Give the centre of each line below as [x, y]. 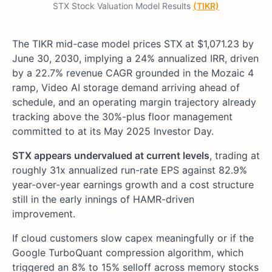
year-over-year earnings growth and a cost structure [133, 184]
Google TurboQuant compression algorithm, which [128, 252]
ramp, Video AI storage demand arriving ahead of [126, 87]
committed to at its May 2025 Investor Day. [113, 131]
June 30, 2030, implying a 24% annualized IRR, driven [135, 58]
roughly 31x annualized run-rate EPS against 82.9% [130, 170]
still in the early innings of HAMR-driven [103, 199]
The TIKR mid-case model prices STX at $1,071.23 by [133, 43]
